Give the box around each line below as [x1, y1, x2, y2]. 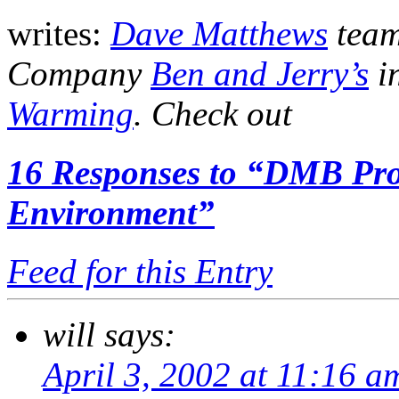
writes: [7, 13, 110, 53]
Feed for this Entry [7, 252, 273, 291]
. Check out [134, 94, 292, 133]
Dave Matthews [110, 13, 328, 53]
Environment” [7, 193, 215, 232]
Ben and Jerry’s [151, 53, 369, 93]
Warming [7, 94, 134, 133]
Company [7, 53, 151, 93]
